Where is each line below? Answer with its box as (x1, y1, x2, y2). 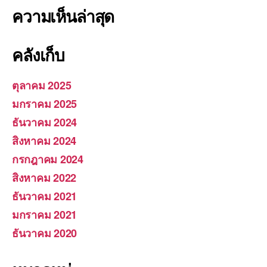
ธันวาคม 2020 (12, 225, 77, 241)
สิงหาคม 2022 (12, 169, 77, 185)
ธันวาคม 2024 (12, 114, 77, 130)
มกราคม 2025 (12, 95, 77, 111)
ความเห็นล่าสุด (12, 3, 114, 28)
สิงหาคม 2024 (12, 132, 77, 148)
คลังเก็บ (12, 42, 65, 67)
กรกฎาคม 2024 (12, 151, 83, 167)
